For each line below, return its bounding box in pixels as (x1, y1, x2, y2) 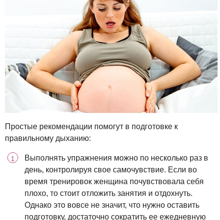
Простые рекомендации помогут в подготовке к (5, 122, 178, 131)
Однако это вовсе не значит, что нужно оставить (25, 200, 199, 209)
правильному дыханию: (5, 134, 91, 142)
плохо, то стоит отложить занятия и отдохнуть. (25, 189, 192, 197)
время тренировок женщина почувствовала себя (25, 177, 204, 186)
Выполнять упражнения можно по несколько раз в (25, 153, 208, 162)
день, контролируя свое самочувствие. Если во (25, 165, 197, 174)
